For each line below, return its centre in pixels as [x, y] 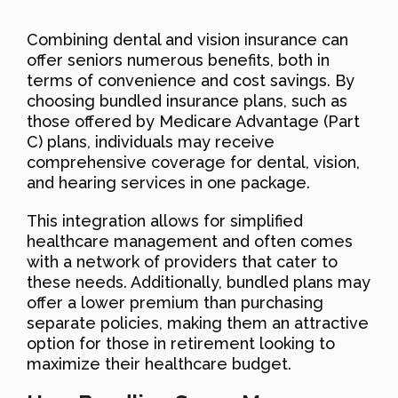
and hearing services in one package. [168, 182]
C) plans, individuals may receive [151, 141]
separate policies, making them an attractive [198, 322]
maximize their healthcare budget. [159, 363]
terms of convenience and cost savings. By [191, 80]
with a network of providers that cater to [182, 261]
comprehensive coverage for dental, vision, [193, 162]
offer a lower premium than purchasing [175, 302]
